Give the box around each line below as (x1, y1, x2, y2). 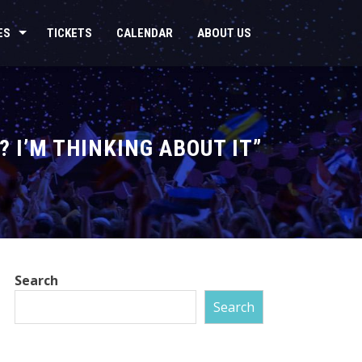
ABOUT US (197, 26, 251, 40)
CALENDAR (116, 26, 173, 40)
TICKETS (47, 26, 92, 40)
